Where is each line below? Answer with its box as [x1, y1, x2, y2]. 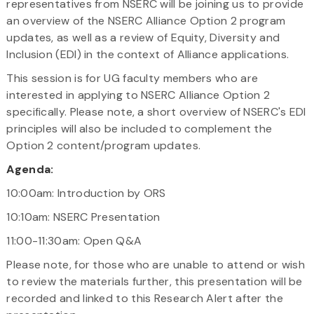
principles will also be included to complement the [6, 121, 273, 136]
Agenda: [6, 161, 54, 177]
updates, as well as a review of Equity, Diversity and [6, 29, 280, 45]
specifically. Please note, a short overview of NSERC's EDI [6, 104, 306, 119]
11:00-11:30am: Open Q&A [6, 233, 142, 248]
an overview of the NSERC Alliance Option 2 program [6, 13, 286, 28]
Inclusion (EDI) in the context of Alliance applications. [6, 46, 292, 62]
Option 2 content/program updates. [6, 137, 201, 153]
